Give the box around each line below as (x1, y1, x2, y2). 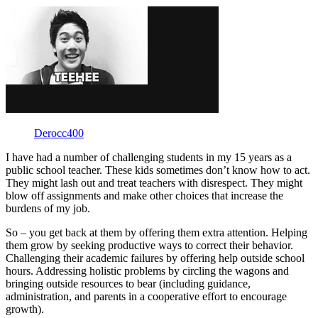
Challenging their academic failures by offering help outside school (6, 251, 305, 264)
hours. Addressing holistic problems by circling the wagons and (6, 264, 289, 277)
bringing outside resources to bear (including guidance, (6, 277, 251, 290)
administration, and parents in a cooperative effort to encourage (6, 290, 287, 302)
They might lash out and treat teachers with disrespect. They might (6, 176, 302, 189)
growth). (6, 302, 44, 315)
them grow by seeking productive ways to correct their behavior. (6, 238, 293, 251)
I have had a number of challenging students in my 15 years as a (6, 150, 292, 163)
